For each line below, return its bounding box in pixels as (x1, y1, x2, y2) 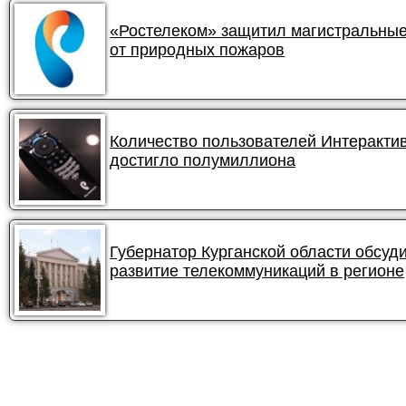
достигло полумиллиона (110, 151, 295, 169)
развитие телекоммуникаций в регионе (110, 262, 404, 280)
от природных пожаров (110, 41, 285, 59)
